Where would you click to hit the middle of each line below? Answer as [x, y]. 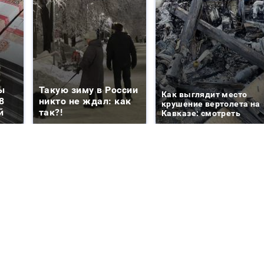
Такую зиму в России [89, 90]
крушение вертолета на [211, 104]
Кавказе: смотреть [201, 113]
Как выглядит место [204, 95]
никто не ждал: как [85, 101]
